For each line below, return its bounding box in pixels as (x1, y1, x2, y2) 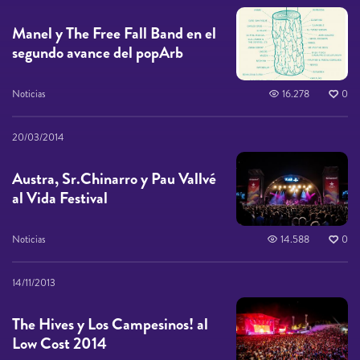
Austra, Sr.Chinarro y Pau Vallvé (12, 167, 216, 191)
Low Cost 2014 (12, 332, 107, 356)
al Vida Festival (12, 186, 108, 211)
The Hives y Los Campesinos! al (12, 313, 208, 337)
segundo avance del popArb (12, 41, 183, 65)
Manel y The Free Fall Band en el (12, 22, 216, 46)
